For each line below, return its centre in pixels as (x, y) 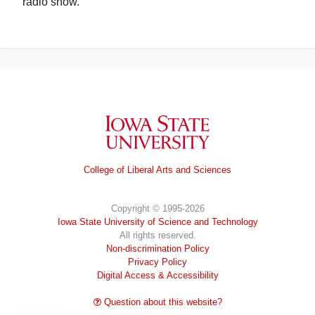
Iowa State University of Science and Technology (157, 222)
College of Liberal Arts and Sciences (157, 170)
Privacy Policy (157, 262)
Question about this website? (161, 302)
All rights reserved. (157, 235)
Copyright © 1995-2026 (157, 208)
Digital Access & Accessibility (157, 275)
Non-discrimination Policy (157, 249)
